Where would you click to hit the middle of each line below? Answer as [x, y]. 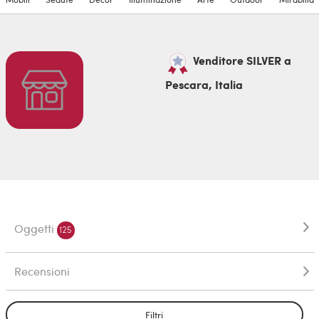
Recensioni [42, 271]
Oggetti [35, 228]
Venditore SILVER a [240, 61]
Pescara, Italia [204, 85]
